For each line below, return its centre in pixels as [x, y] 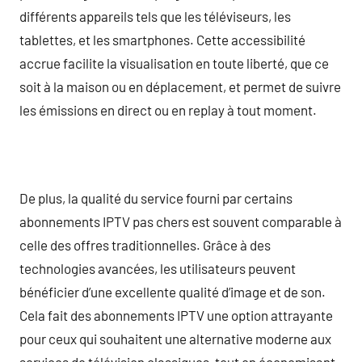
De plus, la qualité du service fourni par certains [156, 198]
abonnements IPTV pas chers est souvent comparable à [181, 221]
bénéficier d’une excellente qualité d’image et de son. [173, 291]
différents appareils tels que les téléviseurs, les [155, 16]
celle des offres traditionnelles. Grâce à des [145, 244]
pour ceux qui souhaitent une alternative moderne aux [175, 338]
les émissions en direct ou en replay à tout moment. [168, 109]
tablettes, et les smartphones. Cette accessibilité [162, 39]
